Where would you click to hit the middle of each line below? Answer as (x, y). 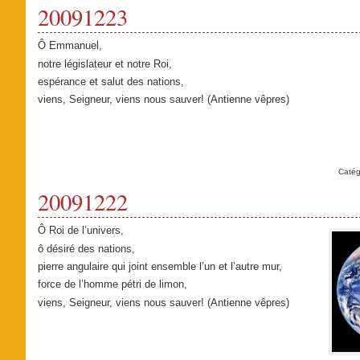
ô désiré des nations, (86, 248)
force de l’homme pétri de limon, (112, 284)
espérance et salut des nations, (110, 81)
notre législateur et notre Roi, (104, 63)
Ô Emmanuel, (70, 46)
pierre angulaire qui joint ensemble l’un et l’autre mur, (160, 266)
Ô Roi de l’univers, (80, 231)
